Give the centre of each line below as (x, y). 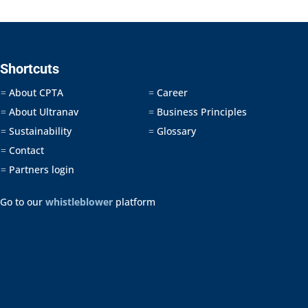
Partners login (40, 169)
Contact (25, 150)
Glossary (175, 131)
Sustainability (38, 131)
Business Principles (200, 112)
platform (134, 202)
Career (170, 92)
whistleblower (79, 202)
